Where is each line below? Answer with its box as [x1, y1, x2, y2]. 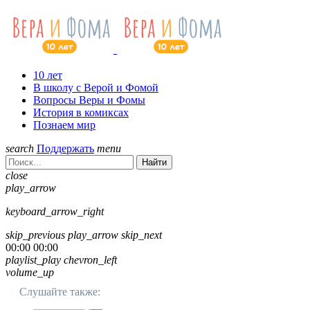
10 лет [33, 69, 62, 82]
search [6, 143, 34, 155]
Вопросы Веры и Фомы [33, 94, 145, 107]
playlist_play [6, 254, 61, 266]
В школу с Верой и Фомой [33, 82, 158, 94]
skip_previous [6, 229, 65, 241]
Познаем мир [33, 119, 95, 131]
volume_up [6, 266, 54, 279]
